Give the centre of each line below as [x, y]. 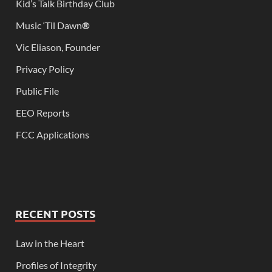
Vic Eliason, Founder [58, 47]
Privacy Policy [45, 69]
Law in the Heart [50, 243]
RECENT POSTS [55, 214]
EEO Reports [43, 113]
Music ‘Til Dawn [49, 25]
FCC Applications [53, 135]
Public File [37, 91]
